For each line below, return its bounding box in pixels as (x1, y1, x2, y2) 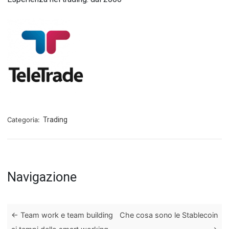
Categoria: (7, 116, 42, 124)
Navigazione (7, 169, 77, 185)
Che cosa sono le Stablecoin (119, 211, 218, 220)
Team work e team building (18, 211, 113, 220)
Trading (43, 116, 67, 124)
